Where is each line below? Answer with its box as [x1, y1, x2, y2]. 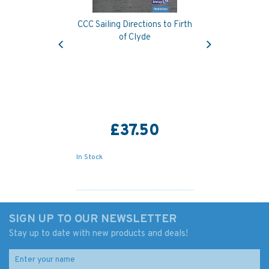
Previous [60, 29, 94, 40]
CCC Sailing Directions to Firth [77, 19, 192, 31]
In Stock [76, 153, 103, 162]
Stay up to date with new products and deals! [9, 228, 188, 240]
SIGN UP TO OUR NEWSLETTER [9, 212, 177, 226]
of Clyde [118, 32, 151, 43]
